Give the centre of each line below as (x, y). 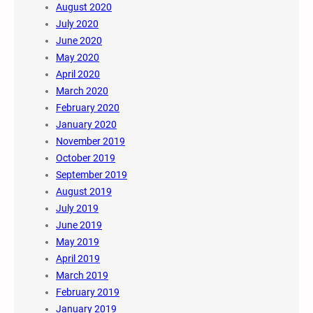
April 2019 (78, 259)
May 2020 (78, 58)
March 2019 (82, 276)
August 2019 (84, 192)
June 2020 (79, 41)
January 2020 (86, 125)
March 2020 (82, 91)
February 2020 (88, 108)
